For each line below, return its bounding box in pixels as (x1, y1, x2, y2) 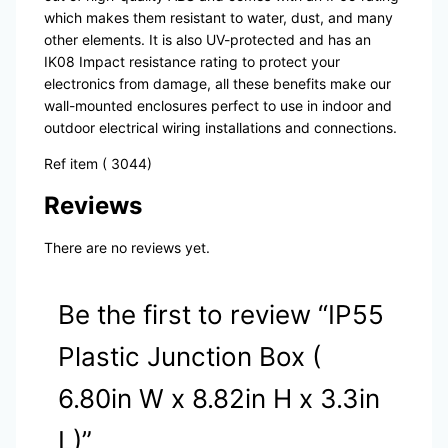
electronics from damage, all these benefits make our (43, 75, 391, 93)
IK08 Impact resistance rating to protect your (43, 53, 340, 71)
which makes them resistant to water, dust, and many (43, 9, 393, 27)
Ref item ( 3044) (43, 155, 152, 173)
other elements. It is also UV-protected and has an (43, 31, 371, 49)
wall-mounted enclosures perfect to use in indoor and (43, 97, 392, 115)
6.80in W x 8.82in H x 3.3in (57, 383, 380, 415)
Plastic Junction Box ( (57, 341, 321, 373)
